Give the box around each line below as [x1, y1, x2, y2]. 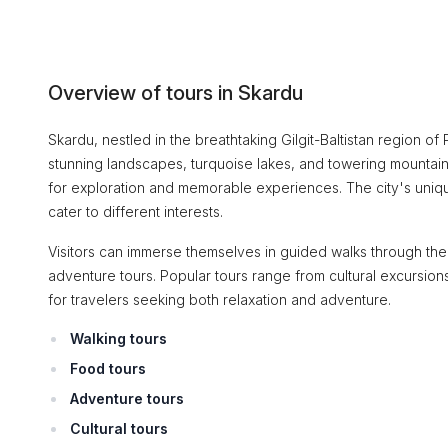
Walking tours [70, 330, 167, 347]
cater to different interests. [48, 203, 223, 220]
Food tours [70, 360, 146, 377]
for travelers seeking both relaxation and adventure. [48, 291, 391, 308]
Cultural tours [70, 420, 168, 437]
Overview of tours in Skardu [48, 81, 303, 105]
